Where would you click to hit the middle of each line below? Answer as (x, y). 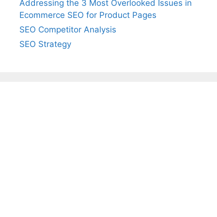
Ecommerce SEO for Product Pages (88, 15)
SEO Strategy (45, 44)
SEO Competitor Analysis (68, 30)
